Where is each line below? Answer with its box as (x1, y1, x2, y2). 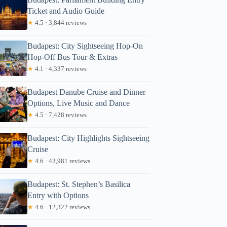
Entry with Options (27, 191, 89, 200)
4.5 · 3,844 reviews (33, 18, 87, 26)
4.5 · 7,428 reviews (33, 110, 87, 119)
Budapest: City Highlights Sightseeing (27, 133, 150, 142)
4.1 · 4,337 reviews (33, 64, 87, 72)
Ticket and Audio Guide (27, 6, 105, 15)
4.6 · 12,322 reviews (33, 203, 91, 211)
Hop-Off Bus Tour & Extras (27, 52, 118, 61)
